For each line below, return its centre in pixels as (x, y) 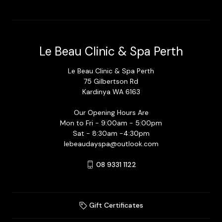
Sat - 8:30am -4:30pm (111, 133)
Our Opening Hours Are (111, 112)
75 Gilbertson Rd (111, 81)
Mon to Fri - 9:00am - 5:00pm (111, 123)
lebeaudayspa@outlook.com (111, 143)
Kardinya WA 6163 (111, 91)
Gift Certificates (115, 205)
